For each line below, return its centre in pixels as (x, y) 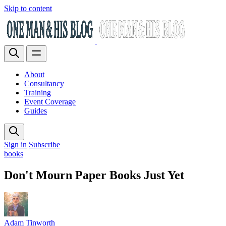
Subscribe (44, 145)
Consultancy (44, 83)
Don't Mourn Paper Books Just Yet (94, 175)
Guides (36, 111)
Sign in (15, 145)
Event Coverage (50, 102)
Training (38, 93)
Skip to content (28, 8)
